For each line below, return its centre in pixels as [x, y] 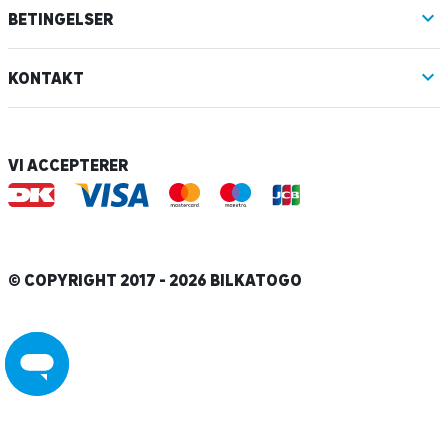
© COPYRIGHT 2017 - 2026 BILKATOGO [155, 280]
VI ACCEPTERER [68, 165]
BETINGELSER [60, 18]
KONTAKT [46, 77]
